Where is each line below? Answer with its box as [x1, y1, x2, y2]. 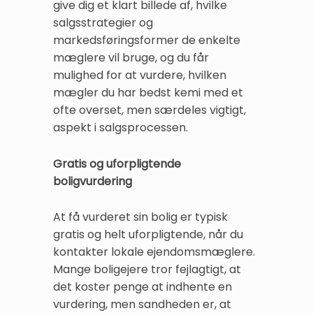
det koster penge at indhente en [53, 278, 232, 295]
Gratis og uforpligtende [53, 155, 181, 172]
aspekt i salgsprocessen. [53, 119, 188, 136]
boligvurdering [53, 173, 132, 189]
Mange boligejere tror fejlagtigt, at [53, 261, 241, 277]
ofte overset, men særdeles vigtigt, [53, 102, 246, 119]
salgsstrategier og [53, 15, 153, 31]
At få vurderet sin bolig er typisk [53, 208, 228, 225]
